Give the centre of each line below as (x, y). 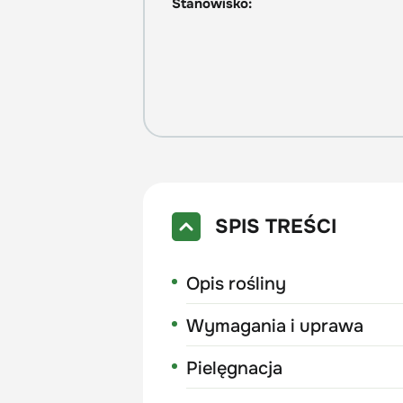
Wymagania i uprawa (275, 326)
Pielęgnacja (235, 368)
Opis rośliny (237, 283)
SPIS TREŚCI (276, 226)
